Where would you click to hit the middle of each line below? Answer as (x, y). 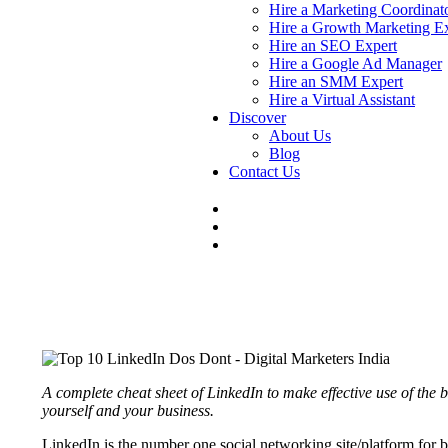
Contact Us (264, 171)
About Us (300, 135)
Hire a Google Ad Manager (355, 63)
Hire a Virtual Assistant (342, 99)
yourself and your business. (128, 410)
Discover (257, 117)
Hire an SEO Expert (333, 45)
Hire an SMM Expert (336, 81)
